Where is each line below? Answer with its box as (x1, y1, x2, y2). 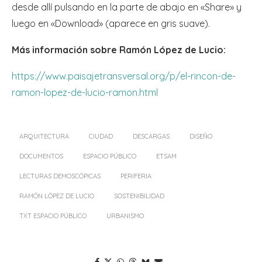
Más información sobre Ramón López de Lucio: (12, 44, 226, 56)
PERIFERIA (120, 172, 151, 181)
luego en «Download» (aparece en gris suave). (12, 18, 210, 30)
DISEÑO (189, 132, 212, 141)
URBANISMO (106, 212, 144, 220)
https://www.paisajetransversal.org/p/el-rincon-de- (12, 70, 236, 82)
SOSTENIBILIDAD (114, 192, 164, 201)
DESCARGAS (133, 132, 170, 141)
